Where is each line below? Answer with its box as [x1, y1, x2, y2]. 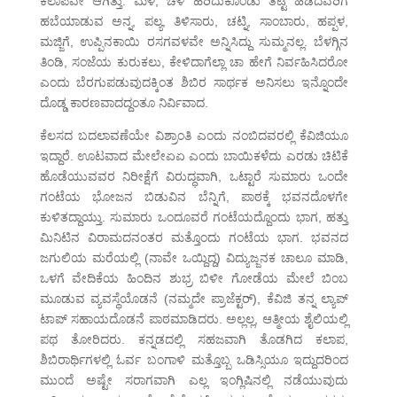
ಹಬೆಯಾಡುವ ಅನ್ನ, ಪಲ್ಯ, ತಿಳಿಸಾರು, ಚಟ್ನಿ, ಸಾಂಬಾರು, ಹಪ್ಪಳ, [39, 14, 349, 29]
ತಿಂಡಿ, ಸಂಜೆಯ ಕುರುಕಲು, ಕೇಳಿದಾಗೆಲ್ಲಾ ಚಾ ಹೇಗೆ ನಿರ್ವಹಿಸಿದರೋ [39, 55, 349, 70]
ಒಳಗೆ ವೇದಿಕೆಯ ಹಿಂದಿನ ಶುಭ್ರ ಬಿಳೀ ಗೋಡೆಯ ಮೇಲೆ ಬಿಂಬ [39, 271, 349, 286]
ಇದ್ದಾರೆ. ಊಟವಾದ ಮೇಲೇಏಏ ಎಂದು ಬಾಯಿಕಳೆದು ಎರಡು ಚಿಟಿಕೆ [39, 149, 349, 164]
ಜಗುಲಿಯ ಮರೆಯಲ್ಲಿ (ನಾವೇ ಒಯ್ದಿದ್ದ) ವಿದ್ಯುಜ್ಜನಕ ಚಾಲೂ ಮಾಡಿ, [39, 251, 349, 266]
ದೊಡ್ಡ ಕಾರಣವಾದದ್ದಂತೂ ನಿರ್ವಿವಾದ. [39, 96, 208, 111]
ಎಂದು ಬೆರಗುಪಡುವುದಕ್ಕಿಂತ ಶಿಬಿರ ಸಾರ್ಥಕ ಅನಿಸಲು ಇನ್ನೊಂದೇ [39, 75, 349, 90]
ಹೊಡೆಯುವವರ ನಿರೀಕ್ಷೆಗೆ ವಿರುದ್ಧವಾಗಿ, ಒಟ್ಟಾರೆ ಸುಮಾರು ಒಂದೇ [39, 169, 349, 184]
